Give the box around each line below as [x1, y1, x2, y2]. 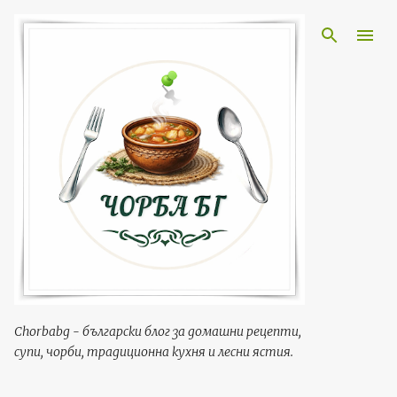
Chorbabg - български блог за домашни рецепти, [14, 323, 301, 339]
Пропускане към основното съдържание [62, 14, 335, 30]
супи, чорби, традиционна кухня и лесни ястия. [14, 344, 293, 360]
